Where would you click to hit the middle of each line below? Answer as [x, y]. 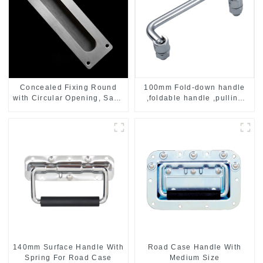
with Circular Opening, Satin [68, 98]
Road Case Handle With [195, 247]
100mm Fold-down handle [195, 88]
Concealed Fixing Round [68, 88]
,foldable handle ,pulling [195, 98]
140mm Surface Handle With [68, 247]
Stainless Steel [68, 109]
